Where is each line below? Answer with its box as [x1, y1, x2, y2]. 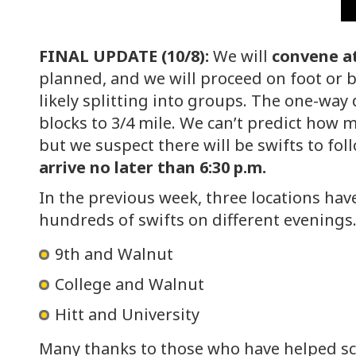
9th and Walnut [55, 243, 173, 265]
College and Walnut [55, 273, 204, 296]
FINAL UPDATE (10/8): [39, 45, 209, 68]
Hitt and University [55, 304, 199, 326]
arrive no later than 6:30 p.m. [39, 157, 266, 179]
